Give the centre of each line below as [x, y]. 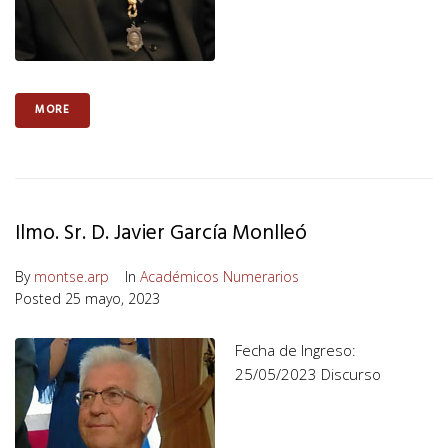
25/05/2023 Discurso [308, 373]
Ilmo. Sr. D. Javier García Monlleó [161, 233]
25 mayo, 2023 [112, 298]
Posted [40, 298]
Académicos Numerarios [219, 276]
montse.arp [71, 276]
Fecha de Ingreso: [295, 349]
